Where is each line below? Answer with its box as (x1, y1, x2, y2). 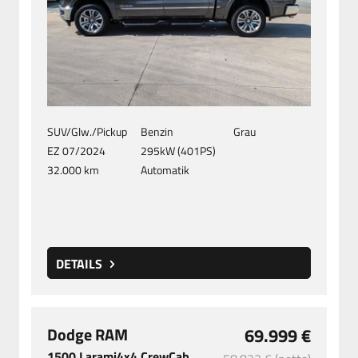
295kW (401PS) (140, 142, 216, 160)
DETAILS (56, 254, 105, 274)
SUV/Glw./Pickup (47, 123, 127, 141)
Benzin (140, 123, 173, 141)
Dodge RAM (47, 322, 128, 348)
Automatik (140, 161, 189, 179)
